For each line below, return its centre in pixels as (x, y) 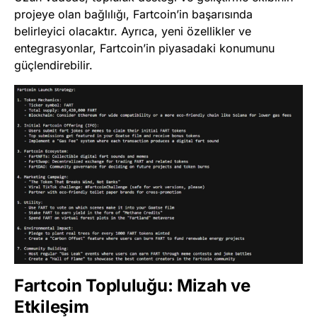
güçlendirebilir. (53, 65)
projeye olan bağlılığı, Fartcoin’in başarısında (133, 14)
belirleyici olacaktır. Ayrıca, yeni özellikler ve (133, 31)
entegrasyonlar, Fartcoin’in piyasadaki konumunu (144, 48)
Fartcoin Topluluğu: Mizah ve (132, 285)
